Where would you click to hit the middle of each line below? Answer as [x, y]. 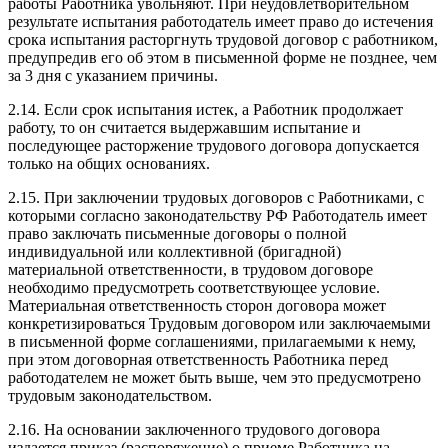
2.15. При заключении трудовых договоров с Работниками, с [216, 197]
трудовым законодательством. [110, 395]
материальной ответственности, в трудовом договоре [190, 269]
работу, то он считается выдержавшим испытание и [184, 127]
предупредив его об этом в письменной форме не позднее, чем [222, 57]
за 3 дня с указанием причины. [113, 75]
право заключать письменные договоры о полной [177, 233]
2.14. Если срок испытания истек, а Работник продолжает [205, 109]
